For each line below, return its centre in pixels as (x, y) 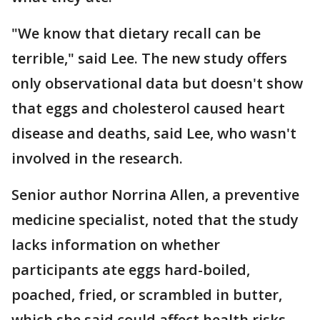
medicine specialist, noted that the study (155, 220)
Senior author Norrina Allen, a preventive (155, 195)
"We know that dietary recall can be (136, 33)
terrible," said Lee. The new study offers (149, 58)
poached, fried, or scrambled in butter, (147, 295)
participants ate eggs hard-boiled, (131, 270)
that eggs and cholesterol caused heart (148, 108)
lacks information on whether (116, 245)
